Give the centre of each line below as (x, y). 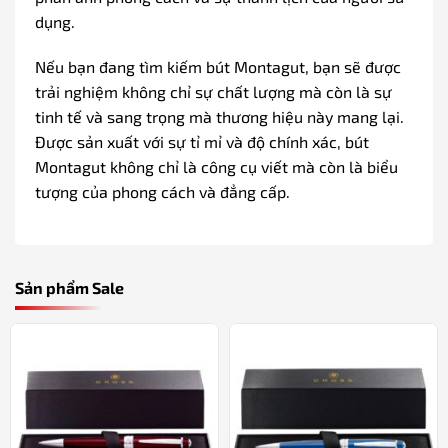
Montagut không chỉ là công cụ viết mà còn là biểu (216, 167)
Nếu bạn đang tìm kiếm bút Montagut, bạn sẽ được (218, 67)
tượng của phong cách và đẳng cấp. (162, 192)
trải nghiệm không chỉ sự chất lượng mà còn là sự (213, 92)
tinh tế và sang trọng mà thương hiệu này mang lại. (219, 117)
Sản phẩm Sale (69, 288)
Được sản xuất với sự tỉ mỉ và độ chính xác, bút (202, 142)
